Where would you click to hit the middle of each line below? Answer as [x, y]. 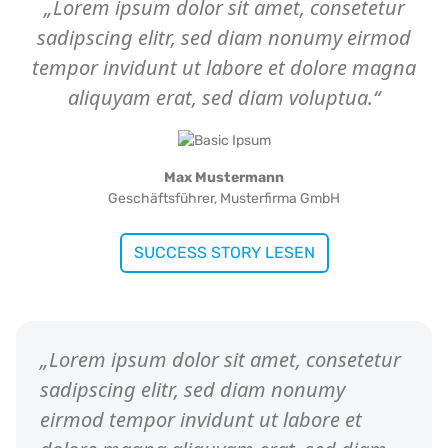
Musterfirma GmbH [280, 198]
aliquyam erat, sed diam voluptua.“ [224, 97]
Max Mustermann [224, 177]
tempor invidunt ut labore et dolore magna [224, 67]
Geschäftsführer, [164, 198]
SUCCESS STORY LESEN [224, 252]
